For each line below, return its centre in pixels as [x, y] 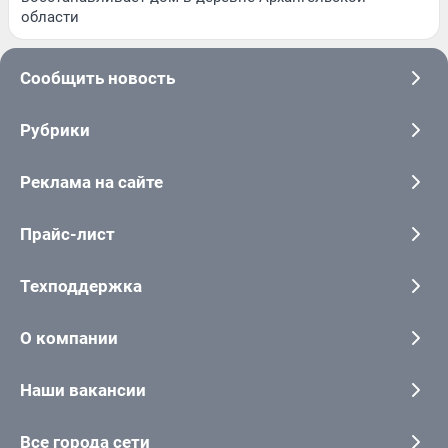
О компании [69, 337]
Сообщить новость [97, 77]
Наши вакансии [83, 389]
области [50, 16]
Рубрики [55, 129]
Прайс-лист [67, 233]
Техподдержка [81, 285]
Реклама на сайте [91, 181]
